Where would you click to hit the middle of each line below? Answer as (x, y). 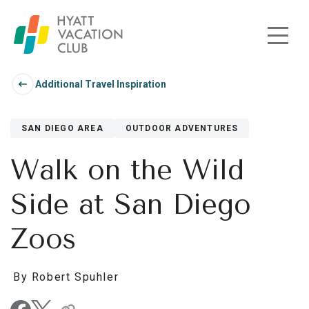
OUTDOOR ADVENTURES (182, 128)
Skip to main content (62, 41)
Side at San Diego (131, 205)
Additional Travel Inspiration (101, 84)
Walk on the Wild (127, 170)
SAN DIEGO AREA (62, 128)
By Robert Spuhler (66, 277)
